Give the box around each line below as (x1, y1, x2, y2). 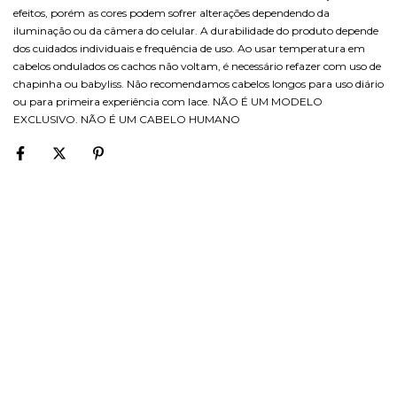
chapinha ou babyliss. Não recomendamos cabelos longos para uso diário (13, 77, 384, 90)
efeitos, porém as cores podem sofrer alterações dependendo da (13, 6, 330, 19)
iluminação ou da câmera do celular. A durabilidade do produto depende (13, 24, 378, 37)
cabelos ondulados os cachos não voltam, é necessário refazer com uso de (13, 59, 381, 73)
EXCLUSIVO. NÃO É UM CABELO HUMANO (13, 113, 243, 126)
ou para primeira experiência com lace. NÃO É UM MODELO (13, 95, 323, 108)
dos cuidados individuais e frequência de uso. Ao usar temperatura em (13, 42, 365, 55)
